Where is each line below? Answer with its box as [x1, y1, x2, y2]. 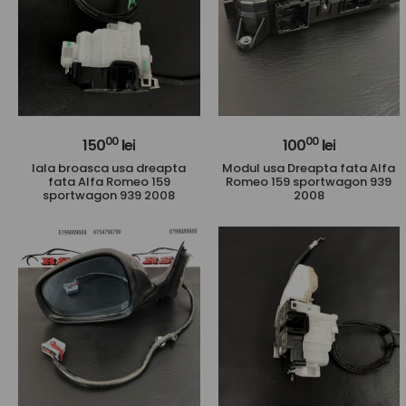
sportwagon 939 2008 [43, 186, 176, 204]
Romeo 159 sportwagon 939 [226, 172, 392, 190]
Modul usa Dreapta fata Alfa [222, 159, 396, 177]
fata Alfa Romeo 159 [47, 172, 170, 190]
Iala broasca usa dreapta [32, 159, 187, 177]
